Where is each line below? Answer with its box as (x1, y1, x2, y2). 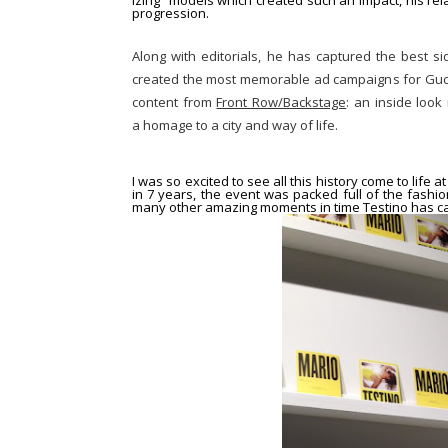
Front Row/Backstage (216, 93, 347, 111)
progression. (132, 4, 212, 22)
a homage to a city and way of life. (132, 116, 344, 134)
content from (132, 93, 217, 111)
